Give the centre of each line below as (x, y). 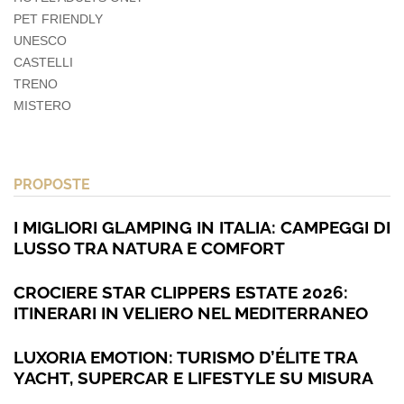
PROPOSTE (52, 185)
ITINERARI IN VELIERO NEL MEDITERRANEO (191, 313)
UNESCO (40, 41)
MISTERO (42, 106)
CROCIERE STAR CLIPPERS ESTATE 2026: (181, 293)
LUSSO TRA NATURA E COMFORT (149, 248)
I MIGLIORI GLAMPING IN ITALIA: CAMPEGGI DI (202, 228)
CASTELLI (43, 63)
